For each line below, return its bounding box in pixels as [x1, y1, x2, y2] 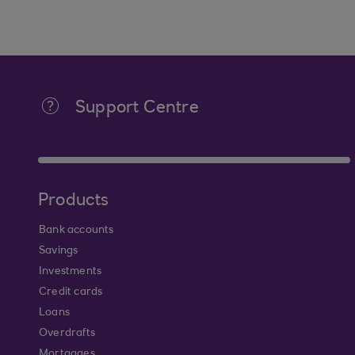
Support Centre [75, 100, 199, 117]
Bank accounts [39, 225, 114, 236]
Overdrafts [39, 328, 95, 339]
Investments [39, 266, 102, 277]
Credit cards [39, 287, 103, 298]
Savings [39, 246, 78, 257]
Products [38, 193, 109, 210]
